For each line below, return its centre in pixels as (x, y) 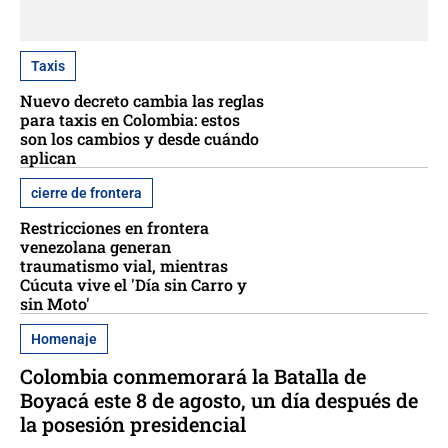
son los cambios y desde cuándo (139, 139)
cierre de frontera (86, 193)
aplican (48, 158)
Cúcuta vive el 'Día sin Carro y (133, 285)
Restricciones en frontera (114, 228)
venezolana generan (95, 247)
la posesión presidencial (133, 424)
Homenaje (64, 339)
